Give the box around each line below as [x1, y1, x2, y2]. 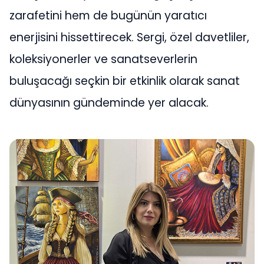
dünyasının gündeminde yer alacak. [9, 95, 209, 111]
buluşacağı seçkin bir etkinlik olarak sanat [9, 73, 240, 90]
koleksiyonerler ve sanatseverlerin [9, 51, 197, 68]
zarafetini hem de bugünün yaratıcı [9, 8, 207, 24]
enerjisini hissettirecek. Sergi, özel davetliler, [9, 29, 249, 46]
